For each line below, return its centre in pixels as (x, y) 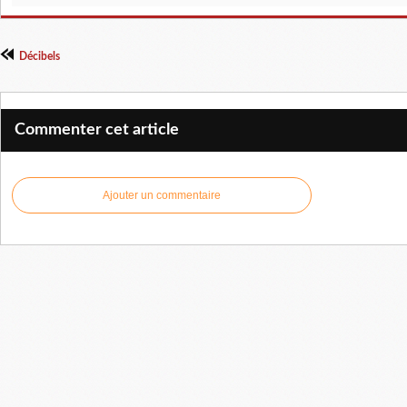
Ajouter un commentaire (162, 196)
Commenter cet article (97, 130)
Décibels (40, 57)
